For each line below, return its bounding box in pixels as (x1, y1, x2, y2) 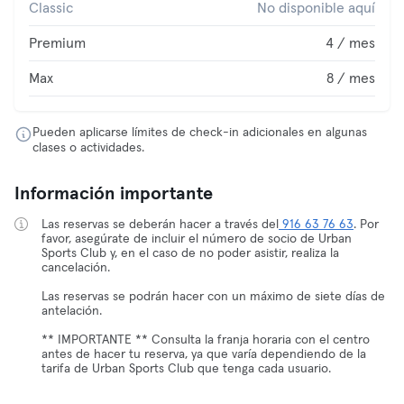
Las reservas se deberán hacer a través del (41, 218, 279, 231)
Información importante (14, 185, 213, 203)
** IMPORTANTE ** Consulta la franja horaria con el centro (41, 334, 370, 346)
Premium (29, 36, 86, 50)
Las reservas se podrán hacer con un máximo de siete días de (41, 290, 385, 303)
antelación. (41, 305, 102, 317)
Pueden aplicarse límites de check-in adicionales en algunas (32, 126, 367, 139)
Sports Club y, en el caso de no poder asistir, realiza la (41, 247, 339, 260)
